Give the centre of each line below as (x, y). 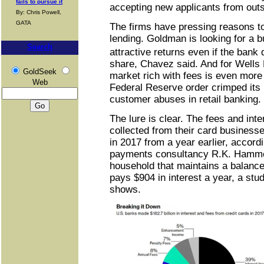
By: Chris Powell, (39, 12)
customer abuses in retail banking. (185, 100)
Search (40, 47)
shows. (125, 190)
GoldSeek (39, 72)
